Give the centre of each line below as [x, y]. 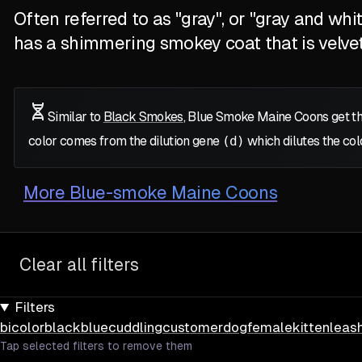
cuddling [135, 328]
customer [193, 328]
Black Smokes [143, 117]
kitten [311, 328]
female [270, 328]
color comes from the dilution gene [125, 141]
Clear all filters [79, 265]
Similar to [76, 117]
